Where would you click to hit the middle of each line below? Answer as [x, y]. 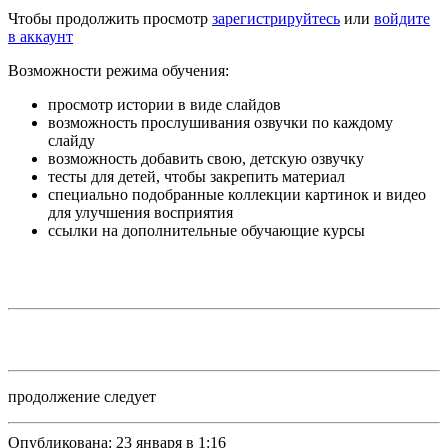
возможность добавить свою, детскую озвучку [206, 158]
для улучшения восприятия [140, 212]
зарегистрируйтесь [276, 18]
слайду [71, 140]
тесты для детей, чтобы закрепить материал [196, 176]
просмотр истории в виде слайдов [164, 104]
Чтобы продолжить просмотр [110, 18]
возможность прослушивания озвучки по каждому [220, 122]
